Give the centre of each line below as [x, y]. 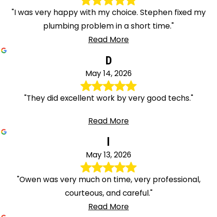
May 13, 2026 [108, 155]
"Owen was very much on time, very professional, [108, 180]
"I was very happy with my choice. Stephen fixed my [108, 13]
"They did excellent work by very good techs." [108, 98]
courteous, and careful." [108, 193]
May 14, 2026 [108, 73]
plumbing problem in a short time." [108, 26]
